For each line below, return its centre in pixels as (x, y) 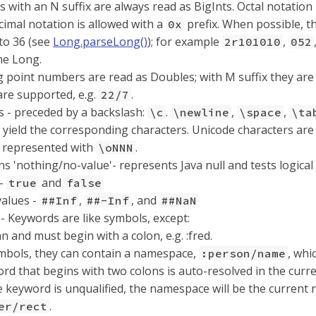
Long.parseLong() (100, 42)
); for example (185, 42)
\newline (201, 112)
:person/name (243, 253)
